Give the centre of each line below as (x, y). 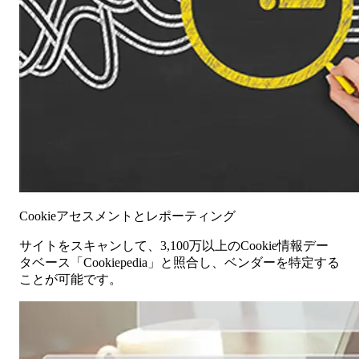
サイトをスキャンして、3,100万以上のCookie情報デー (174, 246)
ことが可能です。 (71, 280)
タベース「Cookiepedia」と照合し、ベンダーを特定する (179, 263)
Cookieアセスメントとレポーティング (127, 216)
